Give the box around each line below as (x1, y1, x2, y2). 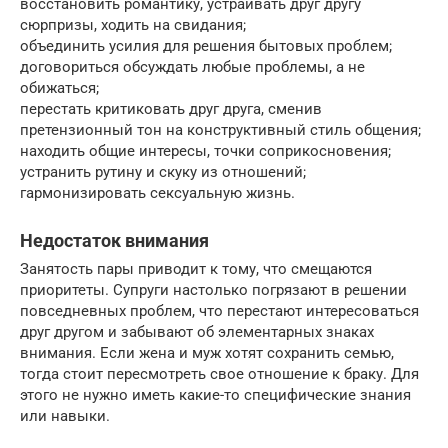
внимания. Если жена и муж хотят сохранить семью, (20, 343, 394, 362)
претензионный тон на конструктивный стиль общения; (20, 120, 421, 139)
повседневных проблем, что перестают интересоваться (20, 301, 419, 320)
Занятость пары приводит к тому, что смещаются (20, 259, 372, 278)
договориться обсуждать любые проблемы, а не (20, 57, 365, 76)
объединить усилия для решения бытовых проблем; (20, 36, 392, 55)
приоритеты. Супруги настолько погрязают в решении (20, 280, 407, 299)
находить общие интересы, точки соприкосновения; (20, 141, 391, 160)
